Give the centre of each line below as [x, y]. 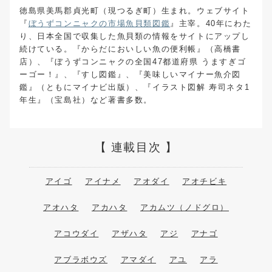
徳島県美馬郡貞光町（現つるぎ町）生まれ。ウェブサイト [135, 10]
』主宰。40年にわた [211, 23]
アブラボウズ [81, 259]
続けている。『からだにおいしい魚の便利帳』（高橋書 [131, 49]
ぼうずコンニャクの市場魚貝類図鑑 [99, 23]
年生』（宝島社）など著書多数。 [86, 100]
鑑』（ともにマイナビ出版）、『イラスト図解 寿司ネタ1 [135, 87]
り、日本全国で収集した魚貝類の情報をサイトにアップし [135, 36]
